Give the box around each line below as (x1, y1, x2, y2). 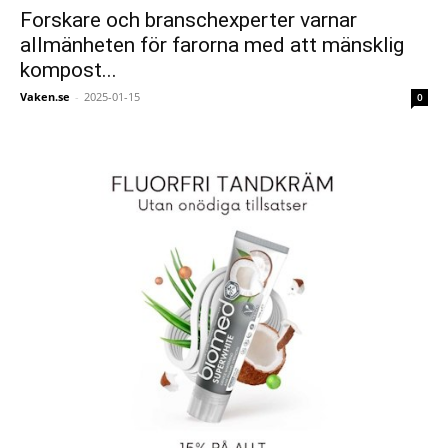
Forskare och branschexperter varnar (20, 7, 357, 32)
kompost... (20, 57, 117, 82)
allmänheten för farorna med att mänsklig (20, 32, 404, 57)
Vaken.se (20, 88, 70, 104)
